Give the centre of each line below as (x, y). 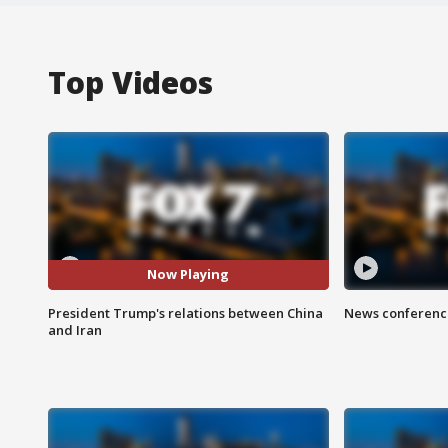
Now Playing (188, 274)
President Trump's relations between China (185, 312)
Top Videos (130, 82)
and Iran (75, 329)
